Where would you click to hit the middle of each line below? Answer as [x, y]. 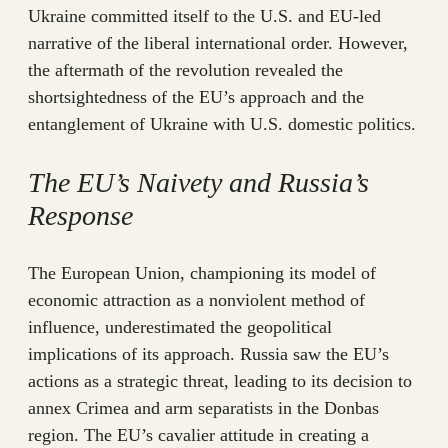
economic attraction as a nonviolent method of [196, 300]
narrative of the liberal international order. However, [218, 43]
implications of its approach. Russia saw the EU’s [208, 354]
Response [80, 216]
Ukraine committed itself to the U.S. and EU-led [204, 16]
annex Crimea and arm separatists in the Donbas [203, 408]
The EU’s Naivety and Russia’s [198, 183]
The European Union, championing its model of [202, 273]
